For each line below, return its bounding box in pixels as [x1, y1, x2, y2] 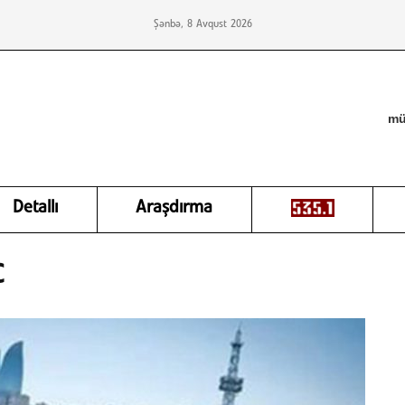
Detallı [13, 200, 59, 216]
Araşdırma [136, 200, 213, 216]
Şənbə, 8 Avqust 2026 [153, 20, 252, 29]
